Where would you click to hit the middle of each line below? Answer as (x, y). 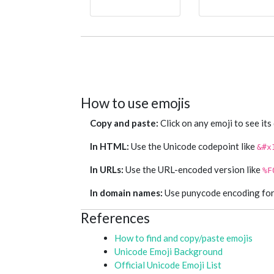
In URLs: (107, 170)
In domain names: (126, 193)
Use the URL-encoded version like (193, 170)
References (115, 218)
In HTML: (109, 146)
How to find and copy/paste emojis (183, 238)
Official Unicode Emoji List (168, 265)
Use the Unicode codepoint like (193, 146)
